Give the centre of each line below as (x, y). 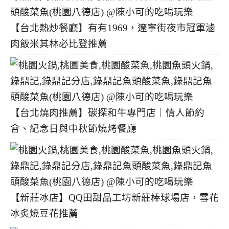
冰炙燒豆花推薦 (44, 213)
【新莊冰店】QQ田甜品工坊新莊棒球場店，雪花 (114, 197)
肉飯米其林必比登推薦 (59, 43)
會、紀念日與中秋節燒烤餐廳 (73, 128)
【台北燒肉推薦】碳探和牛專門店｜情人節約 (107, 112)
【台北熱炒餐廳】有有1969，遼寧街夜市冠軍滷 (113, 28)
